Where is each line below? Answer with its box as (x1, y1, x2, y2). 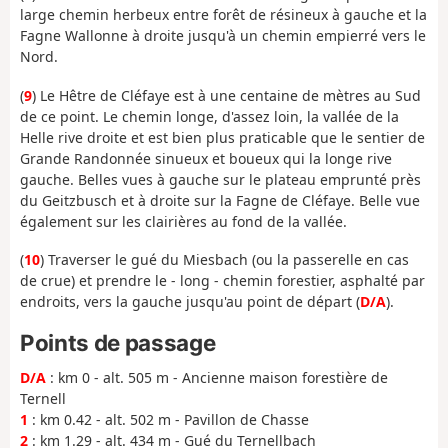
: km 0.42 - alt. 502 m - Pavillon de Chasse (28, 410, 309, 430)
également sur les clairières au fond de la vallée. (20, 211, 347, 231)
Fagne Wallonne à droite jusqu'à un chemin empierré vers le (20, 26, 426, 46)
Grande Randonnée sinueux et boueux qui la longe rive (20, 148, 392, 168)
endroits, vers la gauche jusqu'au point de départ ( (20, 292, 360, 312)
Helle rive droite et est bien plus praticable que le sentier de (20, 127, 425, 147)
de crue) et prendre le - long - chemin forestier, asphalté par (20, 271, 425, 291)
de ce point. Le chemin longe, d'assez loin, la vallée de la (20, 106, 399, 126)
